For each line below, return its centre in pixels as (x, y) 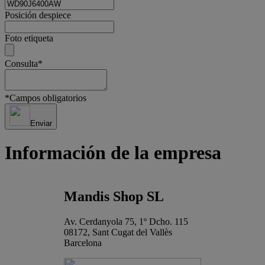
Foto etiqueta (29, 38)
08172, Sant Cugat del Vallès (118, 232)
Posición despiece (38, 15)
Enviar (41, 123)
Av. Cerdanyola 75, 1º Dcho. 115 (126, 221)
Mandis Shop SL (114, 196)
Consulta (21, 63)
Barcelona (83, 243)
